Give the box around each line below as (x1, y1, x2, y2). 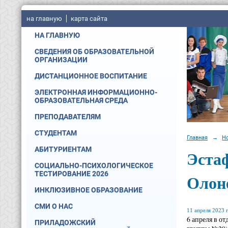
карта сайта (71, 15, 107, 22)
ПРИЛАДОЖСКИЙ (35, 218, 96, 226)
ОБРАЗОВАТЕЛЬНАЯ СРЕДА (35, 96, 128, 104)
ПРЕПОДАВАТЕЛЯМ (35, 112, 101, 121)
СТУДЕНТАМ (35, 129, 77, 137)
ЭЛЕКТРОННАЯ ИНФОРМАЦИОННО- (35, 88, 157, 96)
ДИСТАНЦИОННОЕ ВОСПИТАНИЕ (35, 72, 147, 80)
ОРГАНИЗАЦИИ (35, 55, 88, 64)
